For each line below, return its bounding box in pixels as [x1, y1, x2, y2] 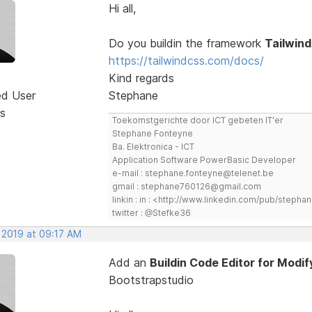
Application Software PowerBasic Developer [111, 154, 296, 165]
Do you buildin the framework [108, 36, 265, 50]
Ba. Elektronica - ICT [111, 141, 194, 152]
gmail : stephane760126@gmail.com [111, 180, 261, 192]
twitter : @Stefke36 [111, 207, 191, 218]
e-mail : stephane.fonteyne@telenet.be [111, 167, 274, 178]
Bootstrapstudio [108, 272, 194, 287]
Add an [108, 255, 150, 270]
